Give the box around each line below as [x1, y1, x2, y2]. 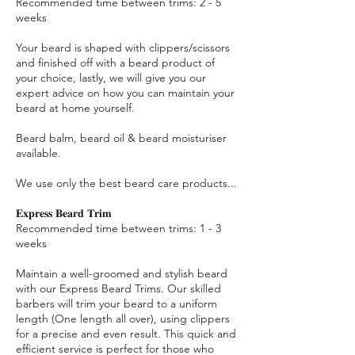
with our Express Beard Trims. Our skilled [16, 281, 221, 296]
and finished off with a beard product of [16, 55, 215, 71]
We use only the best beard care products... [16, 176, 237, 191]
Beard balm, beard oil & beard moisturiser [16, 131, 227, 146]
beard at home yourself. [16, 101, 135, 116]
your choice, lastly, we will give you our [16, 71, 206, 86]
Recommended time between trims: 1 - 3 [16, 221, 221, 236]
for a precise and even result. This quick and [16, 326, 236, 342]
